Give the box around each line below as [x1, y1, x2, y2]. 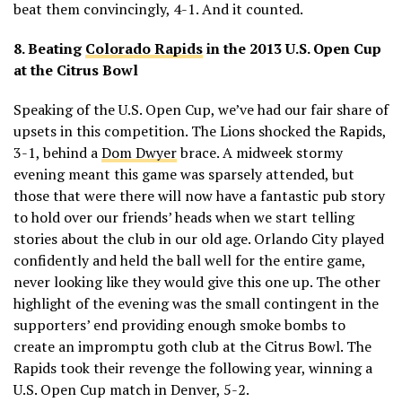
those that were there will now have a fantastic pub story [13, 185, 385, 205]
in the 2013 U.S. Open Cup [203, 38, 381, 58]
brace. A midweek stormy [177, 142, 343, 162]
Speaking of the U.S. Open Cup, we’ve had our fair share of [13, 99, 389, 119]
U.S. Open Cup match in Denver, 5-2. [13, 379, 249, 399]
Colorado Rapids [85, 38, 203, 58]
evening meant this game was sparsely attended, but [13, 163, 354, 184]
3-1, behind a [13, 142, 101, 162]
